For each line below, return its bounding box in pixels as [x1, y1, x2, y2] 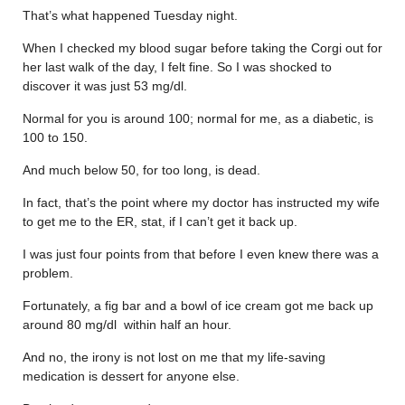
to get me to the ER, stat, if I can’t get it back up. [23, 213, 297, 229]
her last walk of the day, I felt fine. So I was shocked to [23, 59, 332, 74]
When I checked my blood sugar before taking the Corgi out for [23, 40, 382, 55]
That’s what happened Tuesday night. [23, 7, 238, 23]
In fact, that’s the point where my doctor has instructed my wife [23, 194, 380, 210]
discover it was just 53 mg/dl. [23, 78, 187, 93]
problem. [23, 265, 73, 280]
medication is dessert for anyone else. [23, 368, 240, 383]
